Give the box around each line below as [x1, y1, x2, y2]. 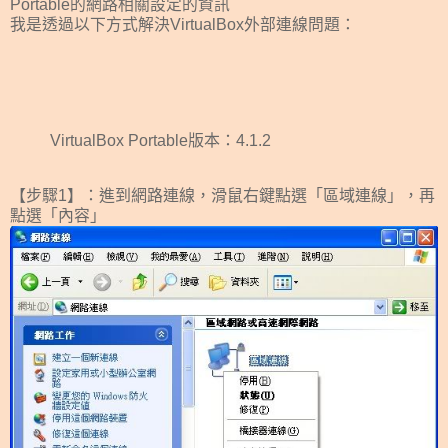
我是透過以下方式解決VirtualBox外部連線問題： [10, 15, 356, 33]
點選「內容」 [10, 207, 106, 225]
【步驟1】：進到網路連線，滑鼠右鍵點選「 [10, 187, 323, 205]
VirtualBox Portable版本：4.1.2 [50, 131, 271, 149]
